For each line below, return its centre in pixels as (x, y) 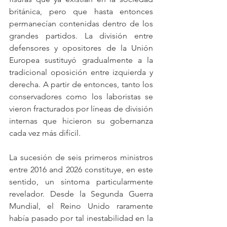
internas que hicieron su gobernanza (81, 121)
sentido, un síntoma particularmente (81, 182)
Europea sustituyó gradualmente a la (81, 60)
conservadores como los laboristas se (81, 97)
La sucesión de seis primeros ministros (81, 157)
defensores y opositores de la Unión (81, 48)
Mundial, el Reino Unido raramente (81, 206)
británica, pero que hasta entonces (81, 11)
